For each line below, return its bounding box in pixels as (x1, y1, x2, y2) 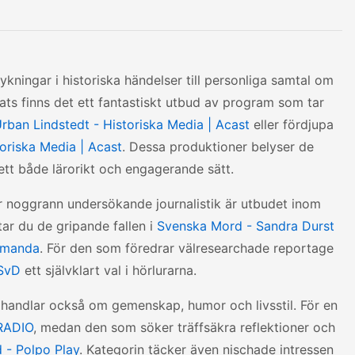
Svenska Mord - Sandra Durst (157, 218, 334, 234)
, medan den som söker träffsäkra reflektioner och (33, 319, 335, 335)
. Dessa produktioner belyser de (122, 139, 314, 155)
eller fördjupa (250, 116, 334, 132)
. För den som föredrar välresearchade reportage (40, 240, 334, 256)
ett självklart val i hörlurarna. (21, 262, 197, 278)
